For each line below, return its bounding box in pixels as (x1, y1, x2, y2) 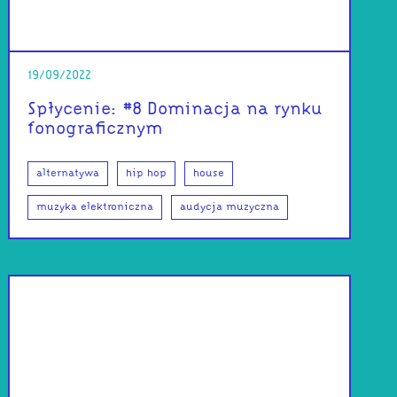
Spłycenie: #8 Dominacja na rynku (27, 103, 323, 118)
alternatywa (36, 169, 100, 179)
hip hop (126, 169, 167, 179)
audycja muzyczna (180, 203, 280, 213)
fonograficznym (27, 122, 163, 137)
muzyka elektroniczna (36, 203, 154, 213)
